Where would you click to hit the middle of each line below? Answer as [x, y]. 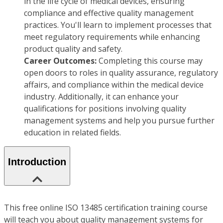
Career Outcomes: [61, 61]
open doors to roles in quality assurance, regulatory [121, 73]
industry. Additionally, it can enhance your [101, 97]
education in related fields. [72, 133]
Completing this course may [151, 61]
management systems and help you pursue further [119, 121]
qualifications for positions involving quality [105, 109]
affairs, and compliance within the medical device [114, 85]
